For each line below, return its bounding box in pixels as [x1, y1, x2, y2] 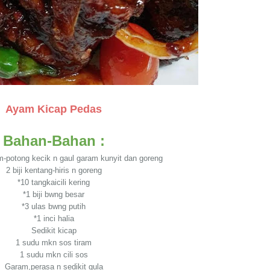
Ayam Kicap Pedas [5, 103, 102, 115]
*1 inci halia [33, 214, 74, 223]
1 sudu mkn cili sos [19, 250, 88, 259]
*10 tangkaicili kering [17, 178, 90, 187]
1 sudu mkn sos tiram [16, 238, 92, 247]
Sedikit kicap [31, 226, 77, 235]
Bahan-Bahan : [2, 133, 105, 149]
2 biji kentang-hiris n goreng [5, 166, 102, 175]
